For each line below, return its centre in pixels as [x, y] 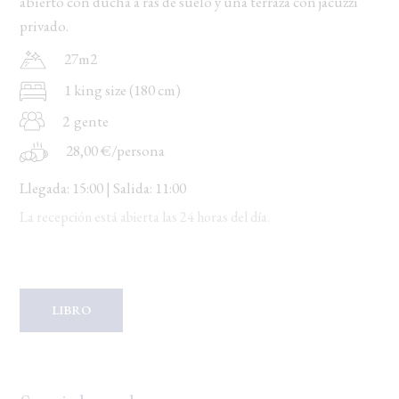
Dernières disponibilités [208, 18]
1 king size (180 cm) [123, 90]
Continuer [321, 81]
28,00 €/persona [116, 151]
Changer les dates [183, 81]
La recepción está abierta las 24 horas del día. [145, 217]
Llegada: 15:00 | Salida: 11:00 [103, 188]
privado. [45, 26]
